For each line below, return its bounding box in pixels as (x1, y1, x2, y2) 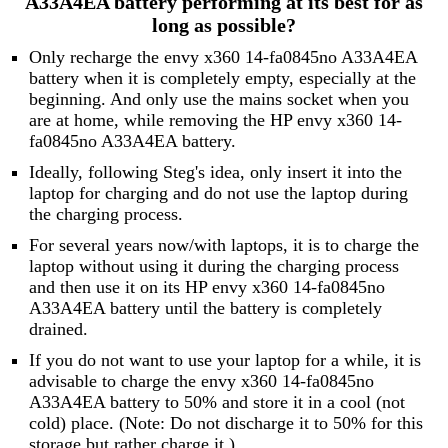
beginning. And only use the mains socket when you (28, 88, 409, 109)
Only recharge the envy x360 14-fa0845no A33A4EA (28, 46, 417, 67)
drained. (28, 318, 88, 339)
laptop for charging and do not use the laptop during (28, 182, 408, 203)
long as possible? (151, 13, 296, 36)
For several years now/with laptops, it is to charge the (28, 234, 419, 255)
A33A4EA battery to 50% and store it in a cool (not (28, 391, 405, 412)
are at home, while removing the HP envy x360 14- (28, 109, 402, 130)
